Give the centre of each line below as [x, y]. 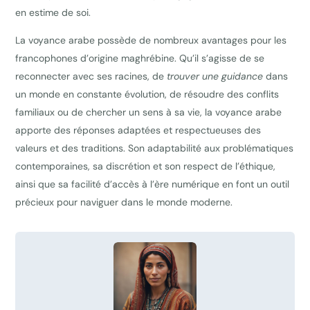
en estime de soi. [53, 13]
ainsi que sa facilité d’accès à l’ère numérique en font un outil [153, 184]
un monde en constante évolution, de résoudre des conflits [147, 94]
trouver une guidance [215, 76]
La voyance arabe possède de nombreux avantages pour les [151, 40]
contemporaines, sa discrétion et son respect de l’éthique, [146, 166]
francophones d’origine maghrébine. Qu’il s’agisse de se [140, 58]
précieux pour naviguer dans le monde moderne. [124, 202]
